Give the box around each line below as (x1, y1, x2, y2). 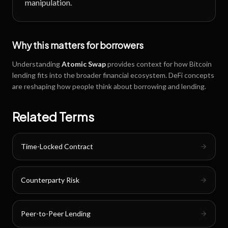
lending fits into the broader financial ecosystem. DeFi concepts (12, 71, 214, 79)
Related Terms (12, 109, 94, 124)
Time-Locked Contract (21, 142, 93, 151)
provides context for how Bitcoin (106, 60, 212, 68)
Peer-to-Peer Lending (21, 209, 91, 218)
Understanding (12, 60, 62, 68)
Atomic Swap (62, 60, 106, 68)
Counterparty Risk (21, 176, 79, 184)
